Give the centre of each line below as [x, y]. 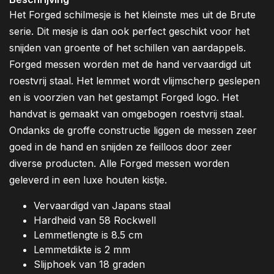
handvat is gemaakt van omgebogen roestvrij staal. [127, 114]
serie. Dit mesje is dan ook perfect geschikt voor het [129, 31]
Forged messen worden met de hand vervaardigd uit [130, 65]
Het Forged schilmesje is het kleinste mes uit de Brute [132, 15]
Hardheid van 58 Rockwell [95, 220]
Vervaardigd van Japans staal [102, 206]
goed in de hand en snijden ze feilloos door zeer [120, 147]
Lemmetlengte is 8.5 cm [88, 235]
